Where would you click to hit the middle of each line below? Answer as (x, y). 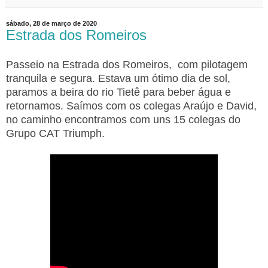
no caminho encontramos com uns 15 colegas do (123, 120)
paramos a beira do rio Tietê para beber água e (118, 92)
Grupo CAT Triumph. (55, 134)
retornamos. (36, 106)
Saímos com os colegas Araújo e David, (162, 106)
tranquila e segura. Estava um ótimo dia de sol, (118, 79)
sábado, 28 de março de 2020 (51, 24)
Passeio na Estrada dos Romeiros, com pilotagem (127, 65)
